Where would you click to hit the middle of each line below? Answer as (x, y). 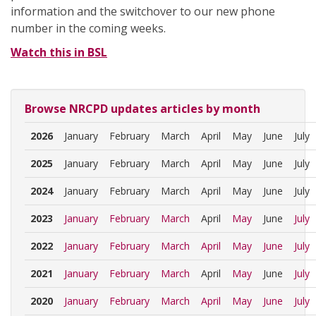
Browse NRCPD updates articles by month (142, 109)
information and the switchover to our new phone (143, 11)
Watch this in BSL (59, 52)
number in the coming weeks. (88, 28)
